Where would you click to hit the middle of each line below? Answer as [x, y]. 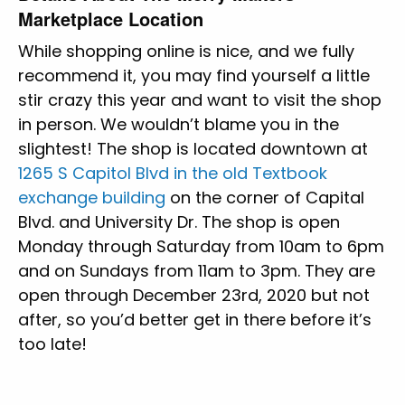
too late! [52, 344]
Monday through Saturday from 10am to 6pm [201, 246]
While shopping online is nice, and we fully [186, 51]
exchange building [92, 197]
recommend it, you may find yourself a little [194, 75]
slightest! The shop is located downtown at [193, 148]
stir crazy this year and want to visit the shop [200, 99]
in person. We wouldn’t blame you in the [179, 124]
